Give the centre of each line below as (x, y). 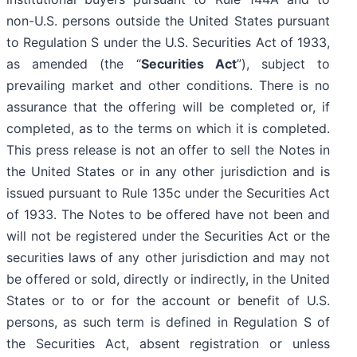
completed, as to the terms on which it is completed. (168, 129)
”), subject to (283, 64)
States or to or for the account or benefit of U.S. (168, 301)
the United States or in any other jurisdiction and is (168, 172)
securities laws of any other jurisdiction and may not (168, 258)
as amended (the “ (74, 64)
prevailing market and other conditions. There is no (168, 86)
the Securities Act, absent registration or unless (168, 344)
